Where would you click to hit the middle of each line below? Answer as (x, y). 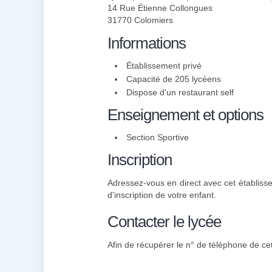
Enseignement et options (185, 115)
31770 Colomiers (140, 20)
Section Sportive (158, 137)
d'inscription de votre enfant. (162, 195)
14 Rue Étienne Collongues (160, 8)
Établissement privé (164, 66)
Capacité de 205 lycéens (174, 79)
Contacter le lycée (164, 222)
